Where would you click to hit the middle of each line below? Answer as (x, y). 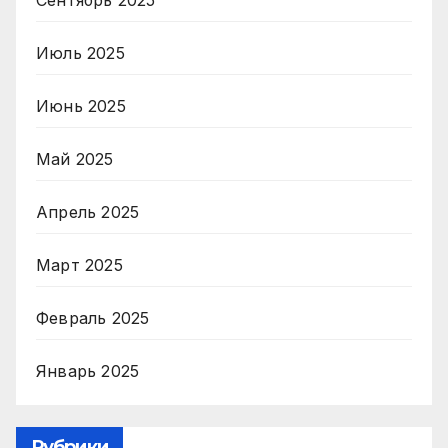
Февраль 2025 (93, 318)
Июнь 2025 (81, 106)
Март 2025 (79, 265)
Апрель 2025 (88, 212)
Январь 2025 (88, 371)
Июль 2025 (80, 53)
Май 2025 (75, 159)
